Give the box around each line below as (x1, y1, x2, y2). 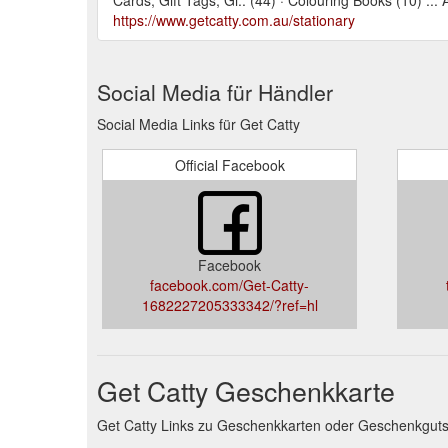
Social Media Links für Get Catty (97, 113, 300, 134)
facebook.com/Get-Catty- (150, 274, 309, 295)
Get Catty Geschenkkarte (97, 370, 395, 410)
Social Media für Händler (97, 76, 333, 107)
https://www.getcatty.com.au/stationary (113, 9, 355, 30)
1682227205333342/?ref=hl (141, 294, 318, 315)
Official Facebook (174, 154, 285, 175)
